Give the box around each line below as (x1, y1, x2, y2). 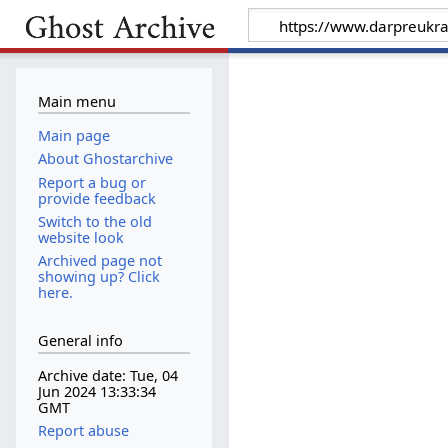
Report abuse (37, 421, 129, 441)
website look (37, 227, 124, 247)
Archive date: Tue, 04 (37, 366, 178, 386)
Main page (37, 126, 110, 146)
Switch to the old (37, 211, 152, 231)
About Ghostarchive (37, 149, 173, 169)
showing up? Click (37, 266, 160, 286)
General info (37, 331, 123, 351)
